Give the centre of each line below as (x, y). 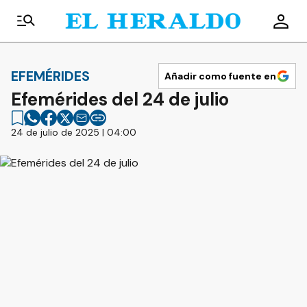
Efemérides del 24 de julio (120, 99)
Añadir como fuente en (220, 76)
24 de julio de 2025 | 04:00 (74, 132)
